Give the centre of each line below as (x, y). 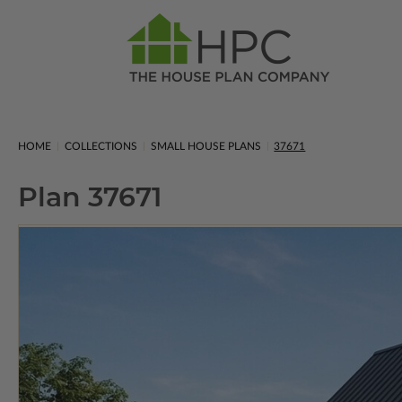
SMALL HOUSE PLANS (205, 146)
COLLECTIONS (100, 146)
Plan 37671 (90, 197)
